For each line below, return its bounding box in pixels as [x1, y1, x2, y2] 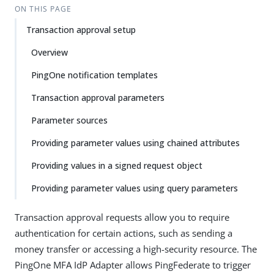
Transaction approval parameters [31, 92, 165, 103]
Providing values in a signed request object [31, 160, 202, 171]
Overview [31, 46, 68, 58]
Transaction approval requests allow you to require [15, 211, 229, 223]
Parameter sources [31, 114, 108, 126]
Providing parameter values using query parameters [31, 182, 238, 194]
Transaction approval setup [26, 24, 136, 35]
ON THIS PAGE [14, 4, 72, 14]
